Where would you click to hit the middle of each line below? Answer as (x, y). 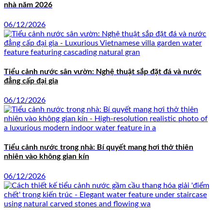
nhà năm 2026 (28, 5)
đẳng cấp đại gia (31, 81)
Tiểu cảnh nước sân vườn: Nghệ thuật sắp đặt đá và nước (103, 71)
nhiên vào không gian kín (46, 157)
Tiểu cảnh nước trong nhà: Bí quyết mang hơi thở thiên (99, 147)
